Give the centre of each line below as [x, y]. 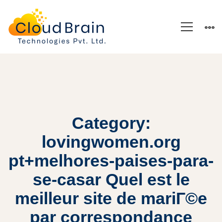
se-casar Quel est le [111, 179]
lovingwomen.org [111, 142]
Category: [111, 123]
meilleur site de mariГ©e [111, 198]
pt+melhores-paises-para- [111, 161]
